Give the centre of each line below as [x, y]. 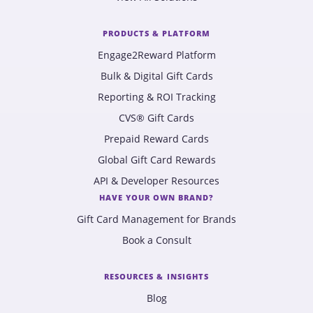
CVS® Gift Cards [156, 118]
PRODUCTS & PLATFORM [156, 33]
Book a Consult [156, 240]
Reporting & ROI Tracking [156, 97]
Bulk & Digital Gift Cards [156, 76]
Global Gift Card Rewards [156, 160]
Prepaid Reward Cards [156, 139]
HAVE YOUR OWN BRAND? [156, 197]
